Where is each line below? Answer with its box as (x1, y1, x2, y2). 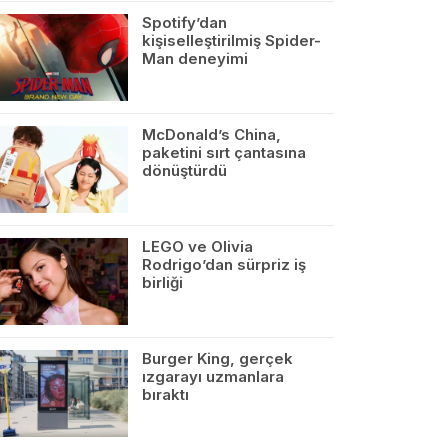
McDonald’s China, (142, 125, 281, 145)
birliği (142, 272, 183, 292)
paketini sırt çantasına (142, 143, 306, 163)
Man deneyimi (142, 49, 248, 69)
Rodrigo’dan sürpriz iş (142, 254, 306, 274)
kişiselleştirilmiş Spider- (142, 31, 321, 51)
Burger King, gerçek (142, 348, 293, 368)
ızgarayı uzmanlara (142, 366, 284, 386)
